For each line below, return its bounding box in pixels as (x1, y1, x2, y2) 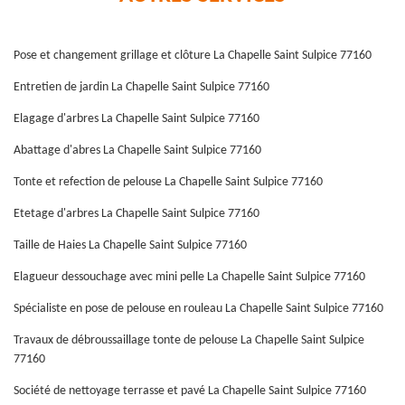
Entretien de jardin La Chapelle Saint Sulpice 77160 (14, 80, 269, 94)
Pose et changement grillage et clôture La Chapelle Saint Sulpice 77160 (14, 48, 372, 62)
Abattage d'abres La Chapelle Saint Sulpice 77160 (14, 143, 261, 157)
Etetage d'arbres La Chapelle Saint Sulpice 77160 (14, 206, 259, 221)
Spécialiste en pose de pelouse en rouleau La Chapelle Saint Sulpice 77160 (14, 301, 383, 316)
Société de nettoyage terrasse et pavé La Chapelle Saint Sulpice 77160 (14, 383, 366, 398)
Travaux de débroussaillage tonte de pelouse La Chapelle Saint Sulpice (14, 333, 364, 347)
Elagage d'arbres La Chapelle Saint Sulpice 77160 (14, 111, 259, 126)
